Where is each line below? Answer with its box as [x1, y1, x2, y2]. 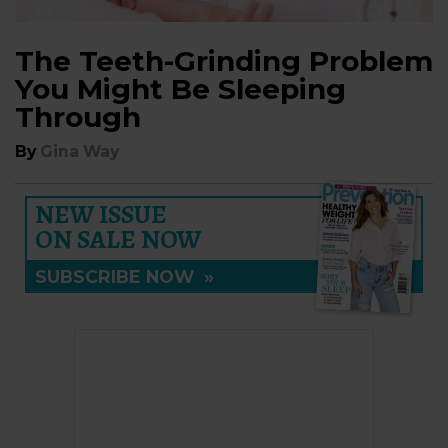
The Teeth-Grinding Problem [15, 44, 433, 78]
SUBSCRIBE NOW [35, 266, 204, 287]
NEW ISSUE [35, 197, 167, 232]
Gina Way [40, 142, 119, 161]
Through [15, 100, 141, 134]
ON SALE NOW [35, 222, 201, 257]
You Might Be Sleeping [15, 72, 346, 106]
